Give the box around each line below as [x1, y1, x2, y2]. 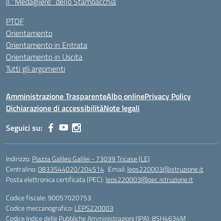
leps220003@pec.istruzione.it [106, 174, 193, 184]
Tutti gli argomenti [6, 62, 65, 74]
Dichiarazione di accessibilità [6, 102, 104, 114]
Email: [108, 163, 127, 174]
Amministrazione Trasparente [6, 90, 107, 102]
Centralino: [6, 163, 38, 174]
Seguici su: [6, 121, 42, 134]
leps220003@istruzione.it [127, 163, 203, 174]
